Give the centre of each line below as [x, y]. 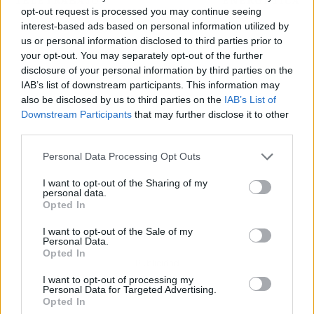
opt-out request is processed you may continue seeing [141, 11]
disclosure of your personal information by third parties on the [157, 70]
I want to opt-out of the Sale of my [118, 231]
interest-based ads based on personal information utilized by [155, 26]
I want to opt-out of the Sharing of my [125, 183]
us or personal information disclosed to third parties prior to [152, 40]
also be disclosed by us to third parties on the [123, 99]
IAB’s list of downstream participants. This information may [150, 84]
